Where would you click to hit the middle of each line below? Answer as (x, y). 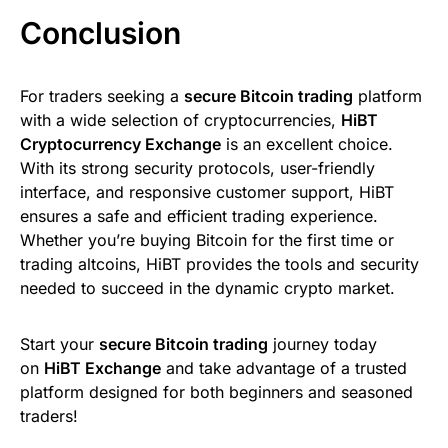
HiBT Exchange (102, 367)
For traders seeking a (102, 95)
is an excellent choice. (307, 143)
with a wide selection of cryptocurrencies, (180, 119)
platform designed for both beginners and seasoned (216, 391)
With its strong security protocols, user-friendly (197, 167)
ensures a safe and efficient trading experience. (199, 215)
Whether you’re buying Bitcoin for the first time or (207, 239)
